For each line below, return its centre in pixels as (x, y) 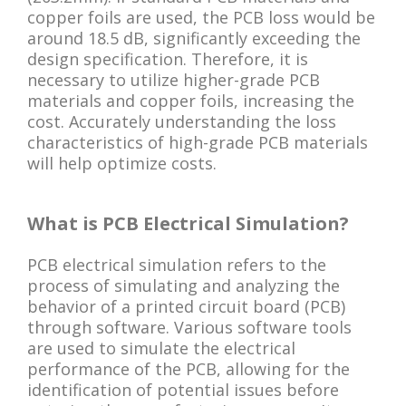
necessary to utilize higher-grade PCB (174, 79)
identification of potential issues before (183, 389)
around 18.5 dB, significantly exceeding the (194, 38)
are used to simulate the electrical (161, 348)
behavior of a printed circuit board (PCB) (186, 306)
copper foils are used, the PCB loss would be (201, 17)
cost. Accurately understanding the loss (182, 121)
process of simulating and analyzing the (184, 285)
